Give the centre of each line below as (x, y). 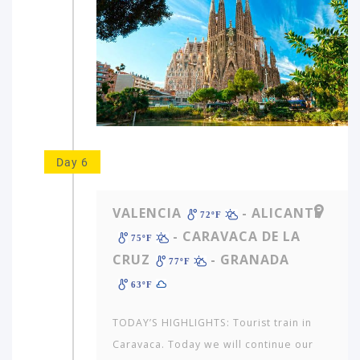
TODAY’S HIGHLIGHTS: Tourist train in (212, 322)
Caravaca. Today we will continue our (213, 344)
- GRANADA (248, 259)
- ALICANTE (280, 213)
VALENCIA (147, 213)
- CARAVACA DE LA (235, 236)
